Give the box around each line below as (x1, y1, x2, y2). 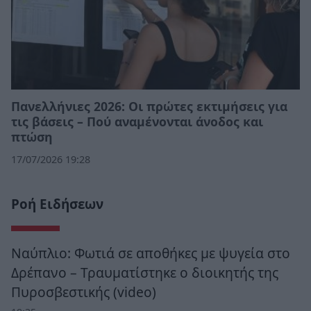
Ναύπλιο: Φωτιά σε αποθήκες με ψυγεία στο (11, 243, 290, 262)
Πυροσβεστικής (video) (11, 282, 156, 301)
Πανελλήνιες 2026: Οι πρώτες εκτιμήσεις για (11, 97, 287, 115)
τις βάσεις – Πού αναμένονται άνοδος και (11, 112, 263, 130)
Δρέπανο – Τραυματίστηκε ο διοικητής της (11, 262, 278, 282)
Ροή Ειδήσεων (11, 194, 103, 213)
